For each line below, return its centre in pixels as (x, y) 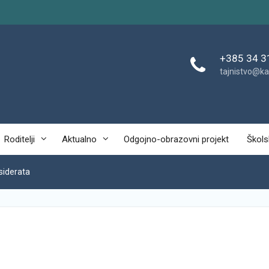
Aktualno (79, 139)
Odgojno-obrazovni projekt (176, 139)
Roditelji (20, 139)
